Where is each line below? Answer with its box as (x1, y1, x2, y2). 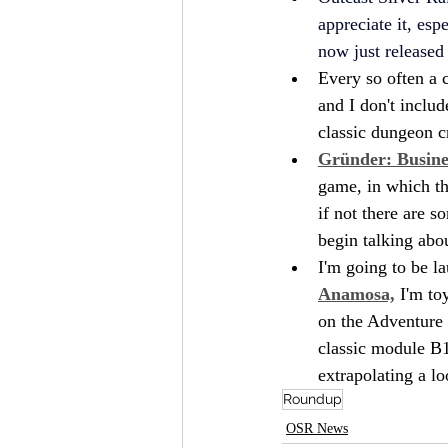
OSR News (286, 420, 348, 436)
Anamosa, (318, 283, 395, 304)
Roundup (283, 390, 342, 407)
